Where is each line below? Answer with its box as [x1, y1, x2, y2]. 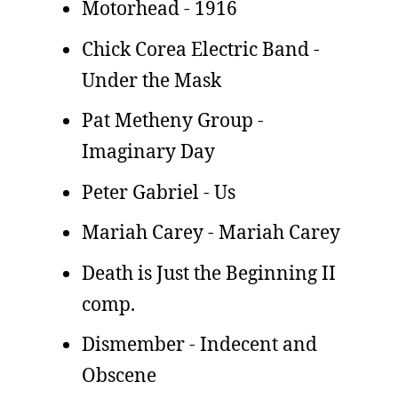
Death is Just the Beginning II [82, 259, 336, 285]
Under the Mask [82, 67, 221, 92]
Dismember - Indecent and [82, 331, 317, 356]
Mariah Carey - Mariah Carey [82, 219, 340, 244]
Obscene [82, 362, 156, 387]
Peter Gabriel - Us [82, 179, 235, 204]
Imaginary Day [82, 139, 215, 163]
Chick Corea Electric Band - [82, 36, 320, 61]
